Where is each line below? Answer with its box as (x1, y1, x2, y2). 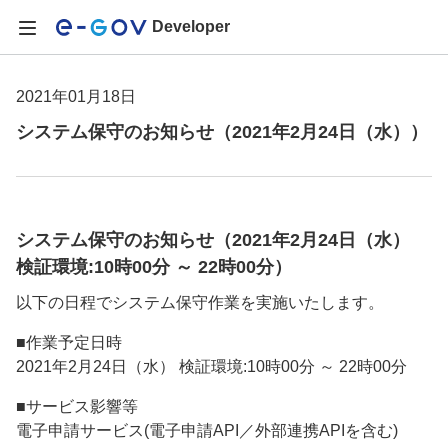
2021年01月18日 (16, 88, 136, 105)
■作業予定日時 (16, 334, 122, 351)
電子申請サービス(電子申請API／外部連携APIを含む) (16, 422, 398, 439)
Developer (152, 18, 230, 35)
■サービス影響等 (16, 398, 138, 415)
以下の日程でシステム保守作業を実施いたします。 (16, 294, 384, 311)
